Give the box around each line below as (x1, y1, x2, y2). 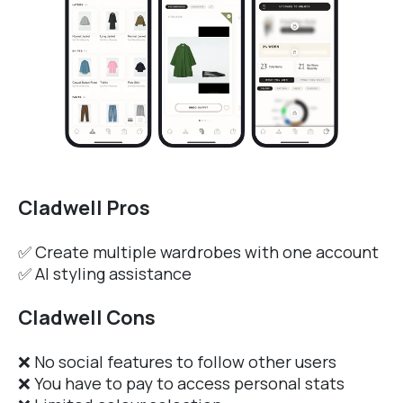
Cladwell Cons (18, 304, 156, 332)
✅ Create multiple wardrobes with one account (18, 241, 382, 264)
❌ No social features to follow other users (18, 351, 340, 373)
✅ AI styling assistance (18, 263, 192, 285)
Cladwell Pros (18, 194, 150, 222)
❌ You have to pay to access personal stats (18, 372, 345, 395)
